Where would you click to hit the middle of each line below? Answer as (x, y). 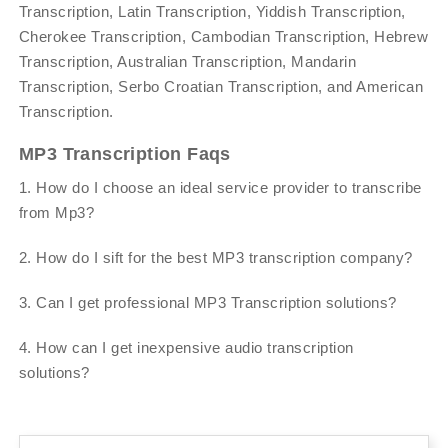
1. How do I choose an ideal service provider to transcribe (220, 188)
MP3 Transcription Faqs (124, 154)
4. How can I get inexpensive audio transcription (186, 348)
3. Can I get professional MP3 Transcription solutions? (207, 303)
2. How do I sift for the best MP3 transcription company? (215, 258)
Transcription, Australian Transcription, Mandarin (187, 62)
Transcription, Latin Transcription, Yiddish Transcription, (212, 12)
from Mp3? (56, 213)
